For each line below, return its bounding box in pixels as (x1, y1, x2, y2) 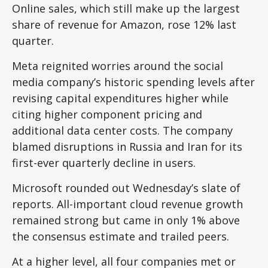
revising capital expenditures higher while (12, 91, 229, 105)
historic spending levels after (104, 75, 255, 89)
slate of (199, 181, 240, 195)
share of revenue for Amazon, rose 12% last (12, 17, 236, 32)
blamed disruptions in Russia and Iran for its (12, 139, 242, 154)
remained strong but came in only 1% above (12, 213, 240, 227)
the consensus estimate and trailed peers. (12, 229, 232, 243)
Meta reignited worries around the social (12, 59, 223, 73)
